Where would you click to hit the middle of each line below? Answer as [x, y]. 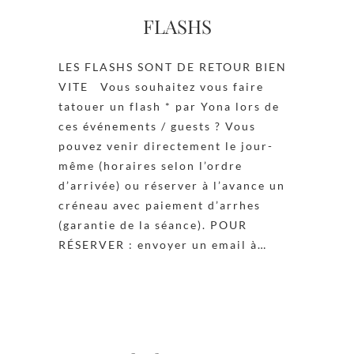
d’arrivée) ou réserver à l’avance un [172, 185]
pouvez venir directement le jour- [166, 145]
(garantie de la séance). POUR [153, 224]
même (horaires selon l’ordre [151, 165]
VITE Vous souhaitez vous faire [161, 86]
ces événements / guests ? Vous [157, 126]
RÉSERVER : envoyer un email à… [163, 244]
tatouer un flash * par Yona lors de [169, 106]
